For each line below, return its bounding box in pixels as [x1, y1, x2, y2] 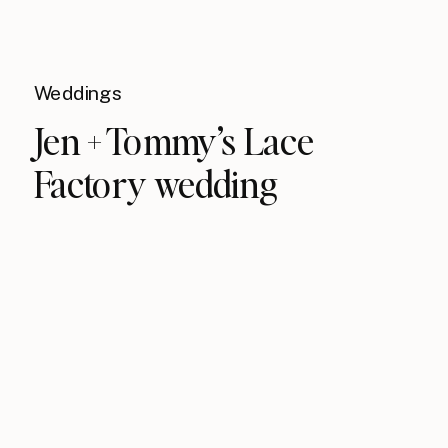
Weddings [33, 82, 122, 105]
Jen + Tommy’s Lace [33, 117, 314, 164]
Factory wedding [33, 160, 279, 208]
